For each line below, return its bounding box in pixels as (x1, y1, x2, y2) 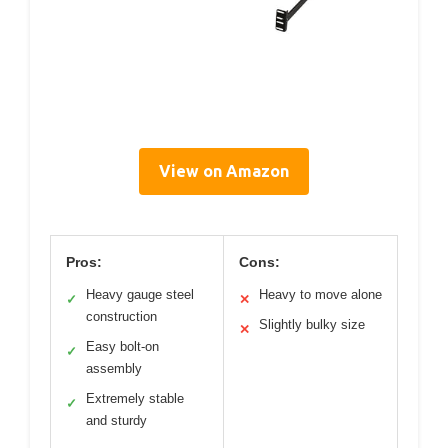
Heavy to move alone (259, 287, 382, 303)
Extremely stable (86, 391, 184, 407)
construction (86, 309, 157, 325)
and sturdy (86, 413, 147, 429)
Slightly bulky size (259, 317, 365, 333)
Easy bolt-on (86, 339, 159, 355)
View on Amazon (159, 162, 289, 181)
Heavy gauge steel (86, 287, 194, 303)
